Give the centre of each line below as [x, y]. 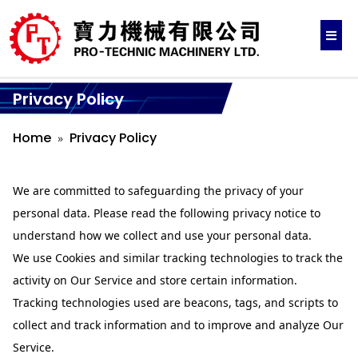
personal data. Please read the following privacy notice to [167, 213]
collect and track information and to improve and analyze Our [179, 324]
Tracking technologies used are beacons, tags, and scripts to [176, 302]
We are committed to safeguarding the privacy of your [159, 190]
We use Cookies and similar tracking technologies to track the [178, 257]
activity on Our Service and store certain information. [155, 280]
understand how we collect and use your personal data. [163, 235]
